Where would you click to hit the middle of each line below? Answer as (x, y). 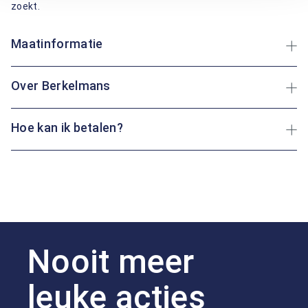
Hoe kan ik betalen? (67, 128)
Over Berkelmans (61, 86)
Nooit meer (111, 262)
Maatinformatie (57, 44)
